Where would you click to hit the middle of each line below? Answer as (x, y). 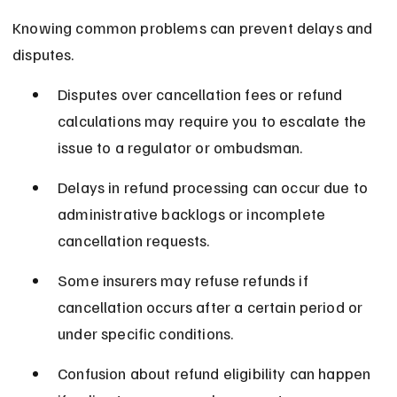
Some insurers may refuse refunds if (185, 280)
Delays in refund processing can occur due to (215, 187)
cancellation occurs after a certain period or (212, 307)
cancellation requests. (134, 241)
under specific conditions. (146, 334)
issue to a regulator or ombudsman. (180, 148)
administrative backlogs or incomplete (194, 214)
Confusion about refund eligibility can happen (216, 374)
